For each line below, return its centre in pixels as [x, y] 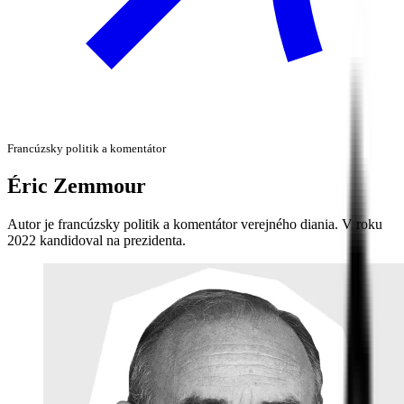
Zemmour [100, 185]
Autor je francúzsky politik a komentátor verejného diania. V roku [195, 224]
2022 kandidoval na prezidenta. [96, 240]
